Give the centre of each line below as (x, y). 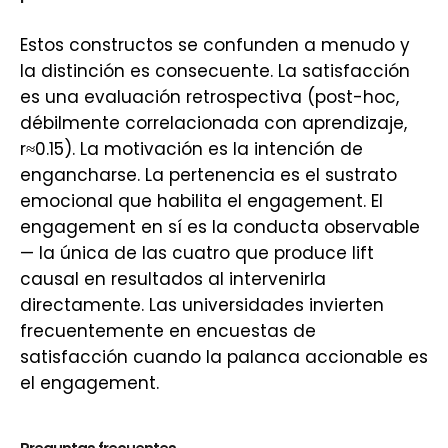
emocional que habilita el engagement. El (201, 201)
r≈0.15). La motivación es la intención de (191, 149)
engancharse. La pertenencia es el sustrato (208, 175)
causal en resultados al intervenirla (173, 279)
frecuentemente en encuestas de (168, 331)
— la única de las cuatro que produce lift (197, 253)
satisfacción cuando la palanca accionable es (224, 357)
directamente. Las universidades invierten (202, 305)
